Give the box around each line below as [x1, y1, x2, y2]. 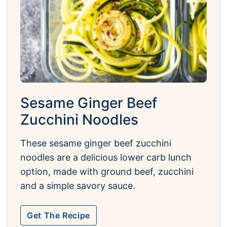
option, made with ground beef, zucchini [20, 166, 194, 177]
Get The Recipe [27, 210, 90, 220]
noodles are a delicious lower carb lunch [20, 152, 192, 163]
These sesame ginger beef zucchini [20, 137, 171, 148]
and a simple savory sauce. [20, 180, 135, 191]
